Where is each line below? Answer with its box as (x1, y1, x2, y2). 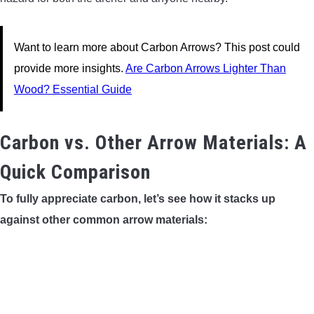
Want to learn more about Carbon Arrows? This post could (14, 41, 300, 53)
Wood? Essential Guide (14, 83, 132, 95)
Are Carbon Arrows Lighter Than (125, 62, 286, 74)
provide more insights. (14, 62, 125, 74)
